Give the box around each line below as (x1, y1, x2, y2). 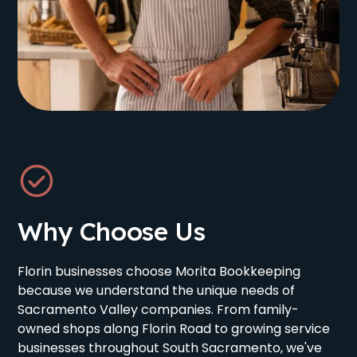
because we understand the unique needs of (18, 280, 296, 300)
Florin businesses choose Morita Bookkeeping (18, 261, 301, 280)
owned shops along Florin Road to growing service (18, 319, 331, 338)
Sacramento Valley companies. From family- (18, 300, 300, 319)
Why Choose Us (18, 214, 206, 247)
